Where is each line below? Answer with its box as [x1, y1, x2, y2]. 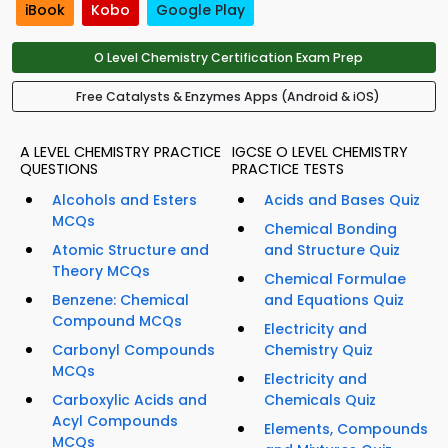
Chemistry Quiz [264, 340, 373, 361]
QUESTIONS [20, 159, 98, 180]
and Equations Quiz [264, 290, 404, 311]
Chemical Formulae [264, 269, 406, 290]
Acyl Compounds [52, 411, 178, 432]
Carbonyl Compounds [52, 340, 215, 361]
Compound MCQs [52, 311, 182, 332]
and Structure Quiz [264, 240, 400, 261]
